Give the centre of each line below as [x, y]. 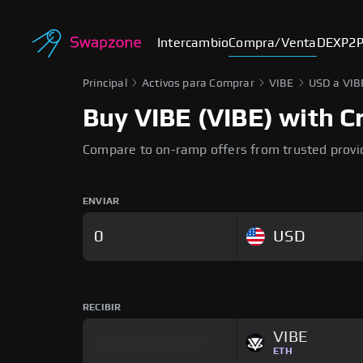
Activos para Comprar [198, 83]
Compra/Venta [273, 43]
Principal [105, 83]
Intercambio [193, 43]
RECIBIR [102, 307]
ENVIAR [101, 201]
